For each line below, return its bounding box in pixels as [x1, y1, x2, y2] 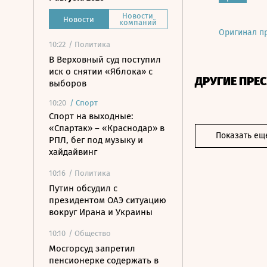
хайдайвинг [49, 147, 97, 157]
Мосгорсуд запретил [49, 243, 135, 254]
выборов [49, 78, 86, 89]
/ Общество [69, 229, 111, 238]
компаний [119, 18, 157, 27]
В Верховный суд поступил [49, 54, 161, 65]
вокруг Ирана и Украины [49, 207, 153, 218]
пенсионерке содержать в [49, 255, 159, 266]
